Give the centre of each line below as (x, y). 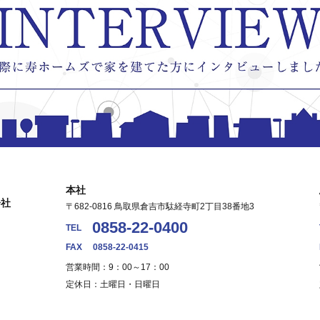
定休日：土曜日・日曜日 (113, 284)
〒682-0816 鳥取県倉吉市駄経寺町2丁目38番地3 (160, 206)
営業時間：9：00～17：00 (117, 267)
